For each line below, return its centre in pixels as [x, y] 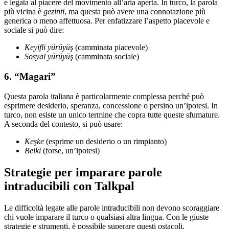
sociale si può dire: [34, 30]
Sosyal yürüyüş [49, 57]
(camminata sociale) [106, 57]
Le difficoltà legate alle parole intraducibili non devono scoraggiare [112, 208]
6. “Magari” [30, 77]
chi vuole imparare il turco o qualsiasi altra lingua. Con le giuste [106, 217]
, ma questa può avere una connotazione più [135, 12]
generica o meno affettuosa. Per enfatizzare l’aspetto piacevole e [107, 21]
